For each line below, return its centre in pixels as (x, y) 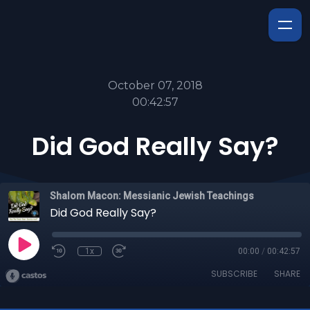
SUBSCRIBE (234, 274)
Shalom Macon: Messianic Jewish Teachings (152, 196)
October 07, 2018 (155, 85)
